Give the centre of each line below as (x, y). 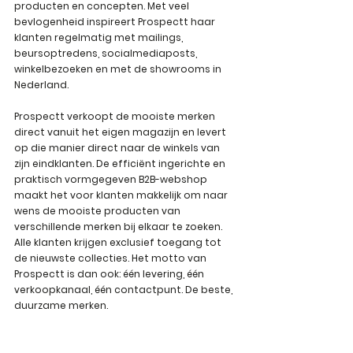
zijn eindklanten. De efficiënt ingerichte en (121, 163)
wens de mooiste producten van (98, 211)
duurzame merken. (61, 305)
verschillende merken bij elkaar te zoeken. (119, 227)
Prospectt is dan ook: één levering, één (110, 274)
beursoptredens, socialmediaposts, (107, 53)
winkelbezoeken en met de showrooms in (119, 69)
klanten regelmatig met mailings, (100, 37)
